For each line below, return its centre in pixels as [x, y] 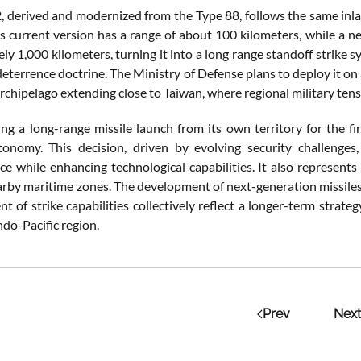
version [76, 35]
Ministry [158, 73]
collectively [166, 205]
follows [266, 15]
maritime [50, 186]
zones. [95, 186]
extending [89, 93]
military [314, 93]
